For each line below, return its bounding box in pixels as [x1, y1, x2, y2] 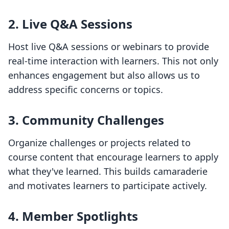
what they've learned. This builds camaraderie [8, 165, 208, 178]
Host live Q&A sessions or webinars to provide [8, 40, 209, 53]
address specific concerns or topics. [8, 83, 163, 96]
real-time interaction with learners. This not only [8, 55, 218, 67]
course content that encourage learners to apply [8, 151, 218, 164]
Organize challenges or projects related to [8, 136, 191, 149]
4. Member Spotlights [8, 208, 138, 225]
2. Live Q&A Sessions [8, 15, 132, 33]
